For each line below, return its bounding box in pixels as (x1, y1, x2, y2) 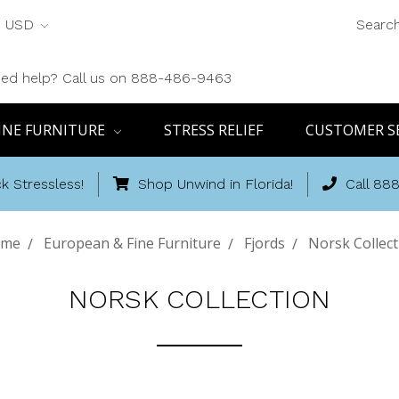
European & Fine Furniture (43, 233, 221, 253)
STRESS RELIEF (163, 120, 263, 140)
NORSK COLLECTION (68, 283, 331, 314)
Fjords (243, 233, 285, 253)
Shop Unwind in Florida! (134, 175, 293, 192)
